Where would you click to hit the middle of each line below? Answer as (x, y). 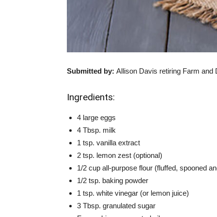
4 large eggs (96, 117)
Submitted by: (92, 71)
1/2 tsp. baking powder (113, 180)
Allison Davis (137, 71)
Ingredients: (91, 97)
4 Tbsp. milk (96, 130)
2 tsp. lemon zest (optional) (120, 155)
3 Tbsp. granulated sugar (116, 206)
